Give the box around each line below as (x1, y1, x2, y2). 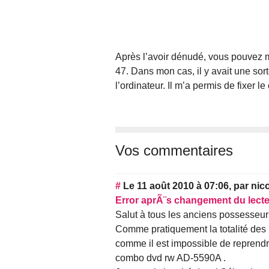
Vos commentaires (115, 142, 233, 159)
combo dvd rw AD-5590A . (115, 253, 226, 264)
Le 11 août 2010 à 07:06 (123, 181, 229, 192)
